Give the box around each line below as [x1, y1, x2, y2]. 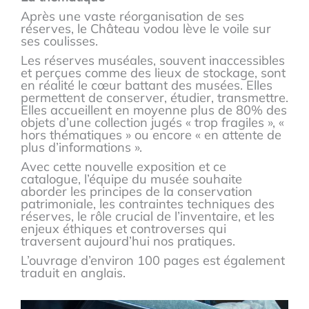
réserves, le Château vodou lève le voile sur [21, 21, 271, 37]
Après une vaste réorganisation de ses [21, 8, 244, 25]
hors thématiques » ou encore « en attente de [21, 127, 281, 143]
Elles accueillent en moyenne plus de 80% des [21, 102, 287, 119]
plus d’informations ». [21, 139, 142, 156]
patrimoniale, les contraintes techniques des [21, 196, 275, 212]
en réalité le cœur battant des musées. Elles [21, 77, 272, 94]
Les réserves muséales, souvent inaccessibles [21, 52, 285, 69]
